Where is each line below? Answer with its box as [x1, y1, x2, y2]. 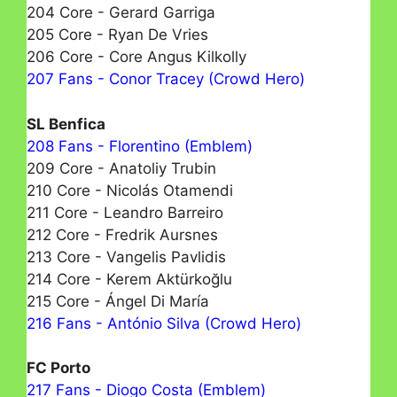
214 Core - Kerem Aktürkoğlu [27, 269, 232, 288]
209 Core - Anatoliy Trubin [27, 159, 216, 177]
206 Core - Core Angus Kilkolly [27, 48, 246, 66]
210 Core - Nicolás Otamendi [27, 181, 233, 199]
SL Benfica [27, 114, 105, 133]
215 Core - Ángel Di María [27, 292, 209, 310]
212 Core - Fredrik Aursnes [27, 225, 218, 244]
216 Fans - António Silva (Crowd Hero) [27, 314, 301, 332]
